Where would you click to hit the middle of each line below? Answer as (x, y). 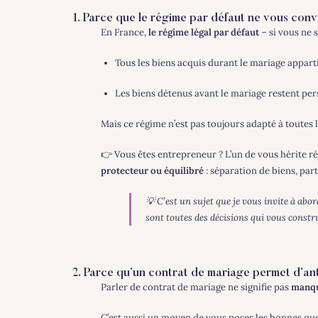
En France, (124, 32)
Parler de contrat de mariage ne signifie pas (196, 287)
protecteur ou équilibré (152, 170)
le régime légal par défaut (203, 32)
